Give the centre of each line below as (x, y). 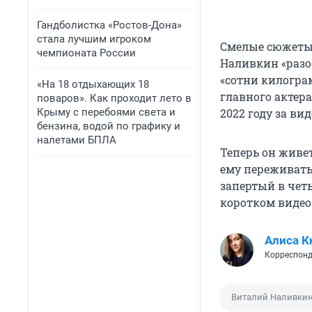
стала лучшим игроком (94, 39)
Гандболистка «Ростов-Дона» (109, 25)
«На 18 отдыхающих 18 (93, 84)
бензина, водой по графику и (109, 126)
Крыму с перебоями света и (106, 112)
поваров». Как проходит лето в (114, 98)
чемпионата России (86, 53)
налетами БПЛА (77, 140)
